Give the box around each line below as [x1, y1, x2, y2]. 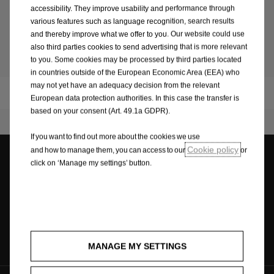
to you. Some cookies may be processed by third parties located [31, 55, 242, 64]
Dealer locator [47, 175, 107, 187]
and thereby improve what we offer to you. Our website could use [31, 29, 245, 38]
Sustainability [15, 45, 119, 67]
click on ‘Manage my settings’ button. [31, 158, 152, 167]
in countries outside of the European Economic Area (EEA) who [31, 68, 240, 76]
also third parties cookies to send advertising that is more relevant [31, 42, 247, 51]
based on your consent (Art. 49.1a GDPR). [31, 106, 170, 115]
